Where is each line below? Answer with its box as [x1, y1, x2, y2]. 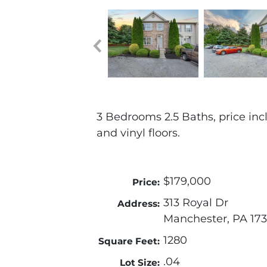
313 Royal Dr [163, 196, 228, 210]
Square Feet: [98, 235, 160, 247]
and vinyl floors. [97, 126, 180, 140]
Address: [117, 198, 160, 210]
